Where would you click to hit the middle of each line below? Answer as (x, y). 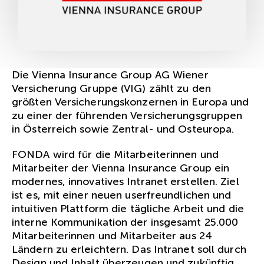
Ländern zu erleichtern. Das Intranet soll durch (129, 249)
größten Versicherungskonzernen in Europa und (131, 102)
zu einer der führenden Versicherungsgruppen (127, 115)
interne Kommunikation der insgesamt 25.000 (125, 222)
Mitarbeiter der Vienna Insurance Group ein (121, 168)
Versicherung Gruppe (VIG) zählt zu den (111, 88)
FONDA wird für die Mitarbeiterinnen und (115, 154)
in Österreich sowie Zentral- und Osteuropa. (123, 129)
